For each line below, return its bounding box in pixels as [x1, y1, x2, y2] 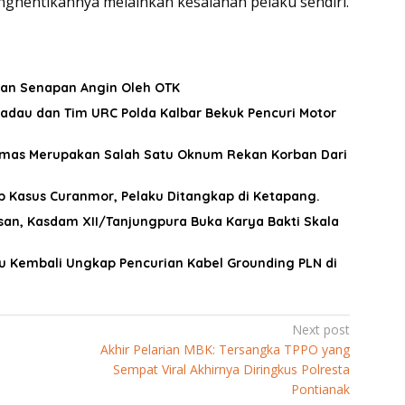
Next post [292, 321, 351, 339]
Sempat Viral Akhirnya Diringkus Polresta [113, 361, 351, 379]
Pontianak [291, 381, 351, 399]
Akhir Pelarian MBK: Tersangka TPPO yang [100, 341, 351, 359]
